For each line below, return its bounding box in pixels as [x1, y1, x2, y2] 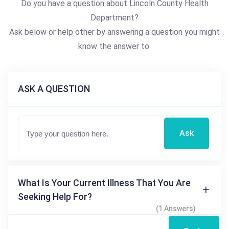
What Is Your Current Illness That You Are [18, 177, 191, 188]
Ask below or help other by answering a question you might [9, 27, 220, 37]
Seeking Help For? [18, 191, 92, 202]
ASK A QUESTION [18, 83, 90, 94]
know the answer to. [78, 41, 151, 51]
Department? [90, 13, 139, 22]
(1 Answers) [156, 204, 196, 213]
